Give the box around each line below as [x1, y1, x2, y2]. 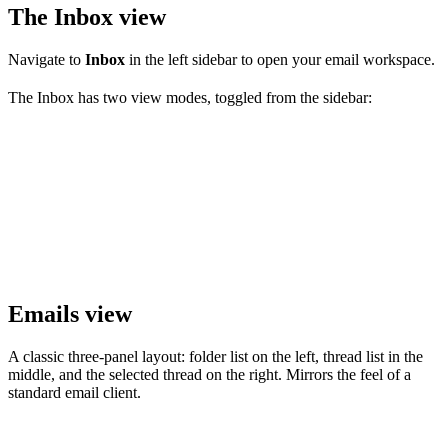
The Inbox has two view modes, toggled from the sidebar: [8, 89, 372, 107]
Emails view [8, 301, 132, 328]
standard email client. [8, 384, 141, 402]
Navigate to [8, 51, 85, 69]
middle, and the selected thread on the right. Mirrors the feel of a [8, 366, 411, 384]
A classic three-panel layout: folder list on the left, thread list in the [8, 348, 423, 366]
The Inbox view [8, 4, 166, 31]
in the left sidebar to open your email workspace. [125, 51, 435, 69]
